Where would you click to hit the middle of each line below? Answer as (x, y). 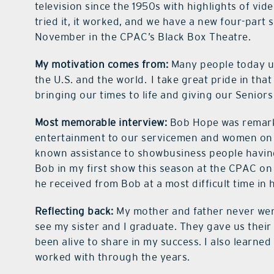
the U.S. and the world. (91, 80)
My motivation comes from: (102, 65)
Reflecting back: (76, 211)
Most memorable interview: (102, 123)
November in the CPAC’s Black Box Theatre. (143, 37)
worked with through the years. (112, 257)
